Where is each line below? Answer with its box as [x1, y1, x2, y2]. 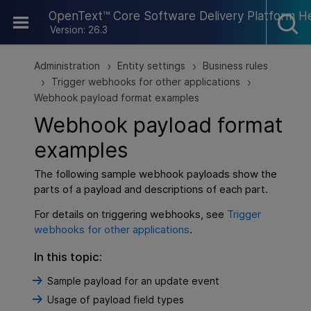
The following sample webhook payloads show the [34, 167, 278, 181]
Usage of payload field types [47, 294, 184, 306]
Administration [34, 60, 101, 72]
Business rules [203, 60, 269, 72]
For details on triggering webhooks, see [34, 208, 228, 221]
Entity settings [117, 60, 186, 72]
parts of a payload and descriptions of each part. [34, 183, 269, 196]
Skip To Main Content [107, 4, 204, 16]
